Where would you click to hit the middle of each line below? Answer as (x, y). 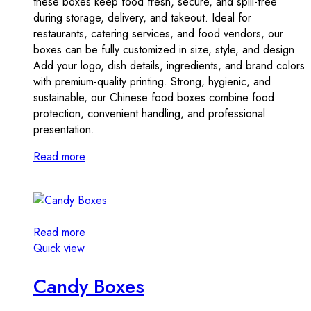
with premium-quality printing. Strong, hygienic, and (152, 81)
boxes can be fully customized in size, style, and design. (166, 49)
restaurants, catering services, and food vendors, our (158, 33)
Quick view (59, 248)
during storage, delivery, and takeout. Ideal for (142, 17)
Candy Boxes (89, 287)
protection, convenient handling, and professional (149, 113)
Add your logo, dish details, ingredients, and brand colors (169, 65)
